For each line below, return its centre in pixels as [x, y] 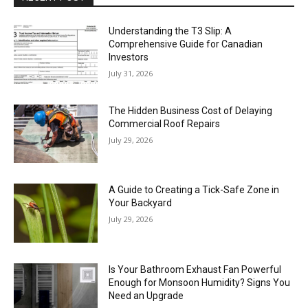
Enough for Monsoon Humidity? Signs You [200, 282]
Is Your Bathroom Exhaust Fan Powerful [195, 269]
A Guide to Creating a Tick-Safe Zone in [194, 190]
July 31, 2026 [131, 73]
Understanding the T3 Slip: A [170, 31]
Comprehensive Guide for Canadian [186, 44]
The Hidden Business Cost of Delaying [191, 110]
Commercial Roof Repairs [165, 123]
